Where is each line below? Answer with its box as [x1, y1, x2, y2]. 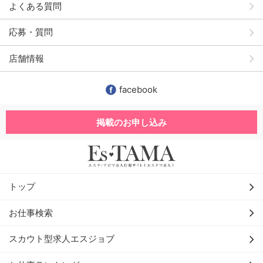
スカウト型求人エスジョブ [9, 233, 114, 245]
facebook [119, 84, 157, 95]
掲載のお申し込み [96, 116, 167, 128]
